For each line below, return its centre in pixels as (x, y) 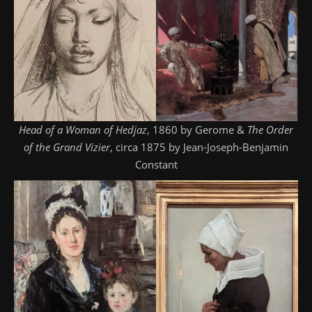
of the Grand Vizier (67, 147)
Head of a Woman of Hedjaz (83, 130)
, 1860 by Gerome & (197, 130)
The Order (270, 130)
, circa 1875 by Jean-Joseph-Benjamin (199, 147)
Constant (156, 165)
